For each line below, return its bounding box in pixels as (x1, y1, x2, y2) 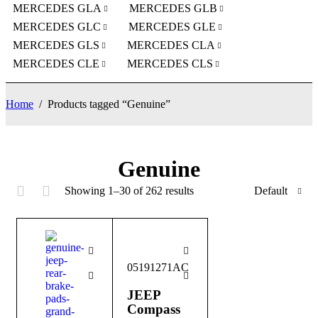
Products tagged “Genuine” (48, 98, 170, 111)
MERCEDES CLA (127, 39, 215, 52)
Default (254, 185, 287, 197)
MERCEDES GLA (13, 2, 102, 15)
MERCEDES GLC (13, 21, 101, 33)
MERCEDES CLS (127, 57, 213, 70)
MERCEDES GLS (13, 39, 99, 52)
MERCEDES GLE (128, 21, 216, 33)
